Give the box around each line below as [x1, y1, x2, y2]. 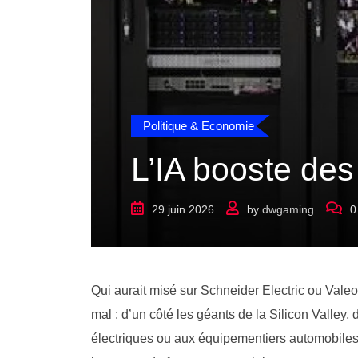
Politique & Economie [143, 118, 254, 133]
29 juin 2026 [152, 202, 214, 216]
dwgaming [262, 202, 314, 216]
